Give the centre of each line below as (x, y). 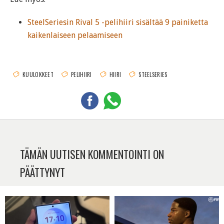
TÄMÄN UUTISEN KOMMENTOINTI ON (92, 154)
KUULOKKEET (38, 74)
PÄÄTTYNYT (42, 172)
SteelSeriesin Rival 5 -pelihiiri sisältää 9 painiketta (118, 22)
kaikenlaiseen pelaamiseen (75, 35)
